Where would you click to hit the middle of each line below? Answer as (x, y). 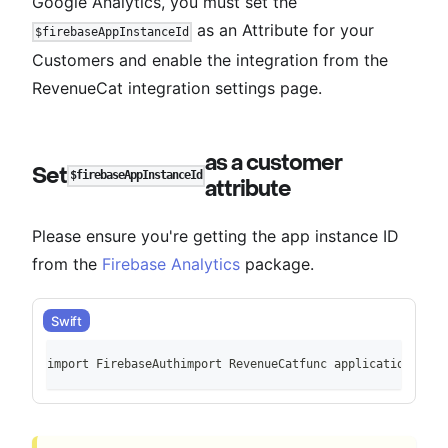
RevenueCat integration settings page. (177, 87)
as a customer (274, 162)
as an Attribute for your (283, 30)
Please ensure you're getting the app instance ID (215, 235)
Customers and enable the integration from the (210, 59)
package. (277, 263)
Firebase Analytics (171, 263)
